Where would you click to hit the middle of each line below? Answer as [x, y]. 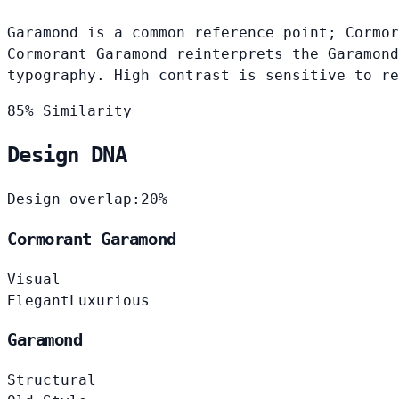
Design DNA [67, 155]
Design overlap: [74, 199]
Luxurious [110, 300]
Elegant [38, 300]
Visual [34, 279]
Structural [52, 380]
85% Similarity [69, 110]
